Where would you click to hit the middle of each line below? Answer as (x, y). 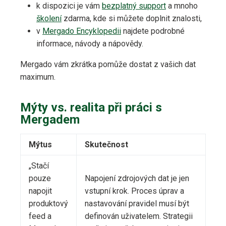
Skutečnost (106, 145)
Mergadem (50, 120)
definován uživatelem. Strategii (139, 216)
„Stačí (39, 166)
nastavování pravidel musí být (137, 204)
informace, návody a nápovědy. (90, 44)
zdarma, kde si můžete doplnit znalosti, (132, 19)
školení (49, 19)
